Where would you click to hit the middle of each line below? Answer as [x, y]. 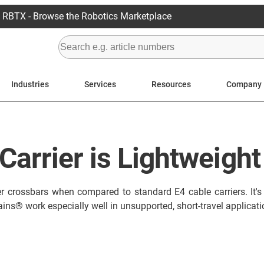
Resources [171, 84]
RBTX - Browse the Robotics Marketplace [87, 16]
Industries [30, 84]
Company [244, 84]
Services [100, 84]
